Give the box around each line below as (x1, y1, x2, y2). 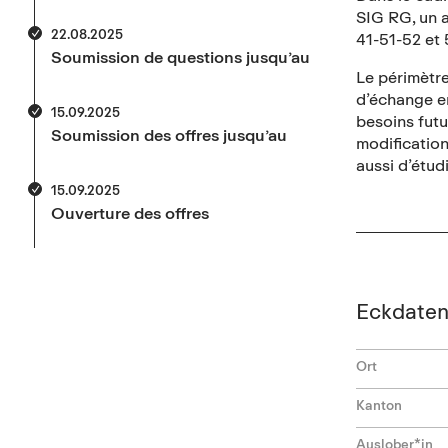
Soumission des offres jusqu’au (51, 124, 287, 145)
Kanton (355, 396, 402, 413)
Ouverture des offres (51, 202, 209, 223)
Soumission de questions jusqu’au (51, 46, 310, 67)
